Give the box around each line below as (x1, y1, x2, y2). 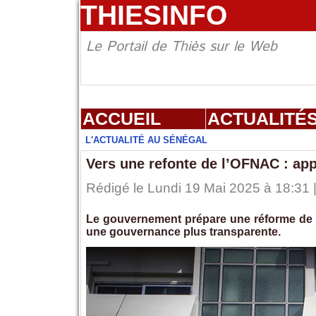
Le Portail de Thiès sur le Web (85, 37, 277, 58)
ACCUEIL (82, 109, 161, 129)
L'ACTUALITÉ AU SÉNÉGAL (85, 135, 207, 146)
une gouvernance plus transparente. (85, 226, 281, 238)
